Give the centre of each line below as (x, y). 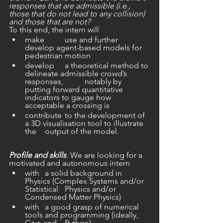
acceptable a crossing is (67, 106)
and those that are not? (50, 22)
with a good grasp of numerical (33, 207)
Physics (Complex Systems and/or (85, 181)
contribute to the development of (44, 115)
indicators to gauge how (69, 98)
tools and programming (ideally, (83, 215)
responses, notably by (45, 82)
